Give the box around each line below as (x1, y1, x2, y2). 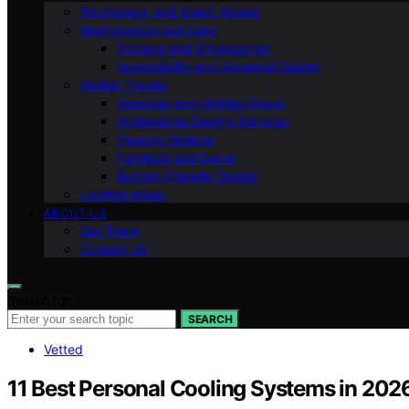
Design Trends (80, 76, 166, 92)
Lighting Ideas (80, 185, 165, 202)
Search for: (7, 291, 73, 308)
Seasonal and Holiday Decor (117, 94, 285, 110)
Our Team (80, 222, 139, 238)
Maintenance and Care (80, 21, 215, 37)
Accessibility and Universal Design (117, 58, 320, 74)
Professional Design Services (117, 112, 288, 129)
